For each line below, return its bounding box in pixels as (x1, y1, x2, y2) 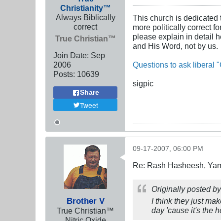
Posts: (53, 70, 75, 79)
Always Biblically (55, 13, 115, 22)
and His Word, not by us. (133, 41, 218, 51)
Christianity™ (60, 3, 111, 13)
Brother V (66, 196, 105, 206)
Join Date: (53, 51, 89, 60)
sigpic (133, 79, 153, 88)
